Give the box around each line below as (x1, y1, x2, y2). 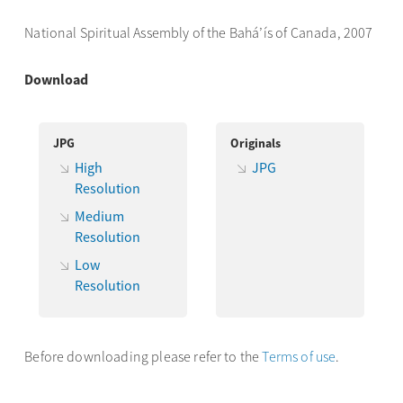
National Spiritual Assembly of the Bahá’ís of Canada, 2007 (24, 22, 373, 41)
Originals (230, 134, 281, 151)
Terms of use (262, 346, 336, 365)
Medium (75, 206, 125, 225)
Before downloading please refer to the (24, 346, 263, 365)
